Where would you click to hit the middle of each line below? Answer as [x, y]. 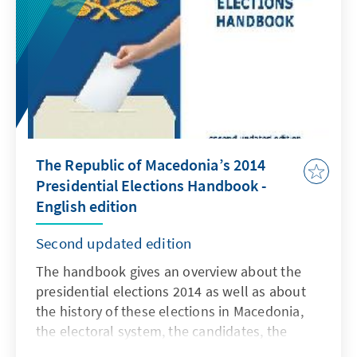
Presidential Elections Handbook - [151, 186]
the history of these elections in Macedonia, [170, 312]
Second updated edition [114, 243]
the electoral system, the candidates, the [162, 331]
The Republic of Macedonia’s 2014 [151, 165]
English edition [87, 206]
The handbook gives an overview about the [169, 272]
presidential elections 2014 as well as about [171, 292]
